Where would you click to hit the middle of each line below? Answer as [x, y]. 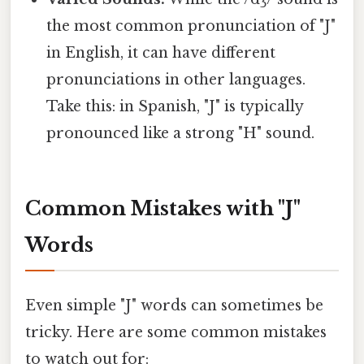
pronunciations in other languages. [176, 80]
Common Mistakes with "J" [163, 208]
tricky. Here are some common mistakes [176, 333]
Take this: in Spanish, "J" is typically [175, 107]
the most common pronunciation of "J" [191, 26]
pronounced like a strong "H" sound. [181, 134]
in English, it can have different [161, 53]
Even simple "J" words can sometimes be [174, 306]
